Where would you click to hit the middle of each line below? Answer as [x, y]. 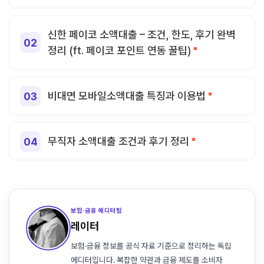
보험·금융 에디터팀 [96, 211]
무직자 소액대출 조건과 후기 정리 [118, 141]
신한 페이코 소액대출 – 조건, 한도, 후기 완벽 [142, 34]
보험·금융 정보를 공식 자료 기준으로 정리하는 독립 [151, 246]
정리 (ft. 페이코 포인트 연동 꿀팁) [119, 50]
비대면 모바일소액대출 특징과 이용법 [127, 96]
